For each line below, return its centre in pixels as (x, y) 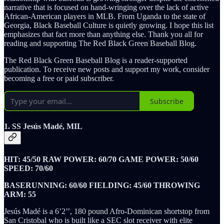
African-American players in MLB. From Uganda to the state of (105, 16)
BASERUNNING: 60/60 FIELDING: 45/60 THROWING (102, 185)
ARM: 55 (20, 194)
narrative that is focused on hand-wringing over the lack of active (106, 7)
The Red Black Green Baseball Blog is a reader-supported (96, 60)
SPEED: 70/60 (28, 168)
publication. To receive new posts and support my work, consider (107, 69)
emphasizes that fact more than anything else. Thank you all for (103, 34)
